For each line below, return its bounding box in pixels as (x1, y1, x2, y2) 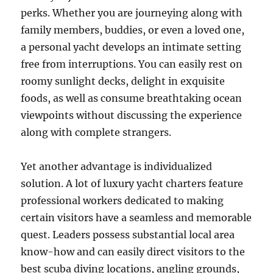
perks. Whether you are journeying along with (21, 7, 243, 19)
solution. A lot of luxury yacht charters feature (21, 177, 244, 190)
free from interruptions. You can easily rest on (21, 58, 243, 70)
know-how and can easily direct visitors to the (21, 246, 246, 258)
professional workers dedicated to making (21, 194, 224, 207)
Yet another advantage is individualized (21, 160, 213, 172)
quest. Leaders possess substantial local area (21, 229, 235, 241)
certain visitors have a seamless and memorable (21, 211, 252, 224)
